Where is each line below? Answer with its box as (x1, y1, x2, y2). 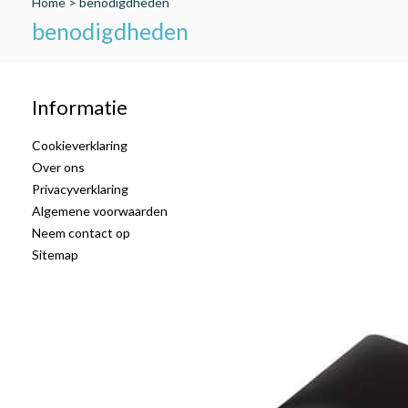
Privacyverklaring (32, 181, 128, 197)
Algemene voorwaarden (32, 203, 168, 219)
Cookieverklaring (32, 138, 127, 153)
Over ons (32, 159, 85, 175)
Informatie (32, 95, 127, 119)
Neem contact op (32, 225, 130, 240)
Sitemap (32, 247, 78, 262)
